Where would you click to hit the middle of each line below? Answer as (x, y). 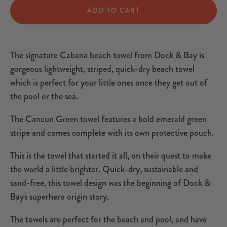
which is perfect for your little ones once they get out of (109, 83)
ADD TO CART (113, 11)
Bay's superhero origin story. (61, 197)
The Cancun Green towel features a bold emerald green (108, 119)
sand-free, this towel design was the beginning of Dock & (110, 183)
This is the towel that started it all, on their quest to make (111, 156)
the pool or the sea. (44, 97)
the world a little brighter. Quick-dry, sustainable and (104, 169)
